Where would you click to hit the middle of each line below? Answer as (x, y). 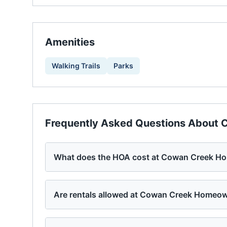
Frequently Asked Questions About (133, 123)
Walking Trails (76, 66)
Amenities (70, 42)
